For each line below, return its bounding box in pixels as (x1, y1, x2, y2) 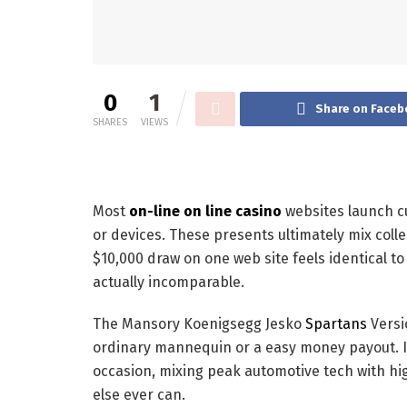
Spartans (305, 314, 367, 333)
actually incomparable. (93, 273, 244, 291)
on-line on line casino (129, 202, 282, 220)
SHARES (93, 115, 127, 128)
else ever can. (93, 385, 185, 403)
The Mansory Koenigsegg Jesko (93, 314, 305, 333)
